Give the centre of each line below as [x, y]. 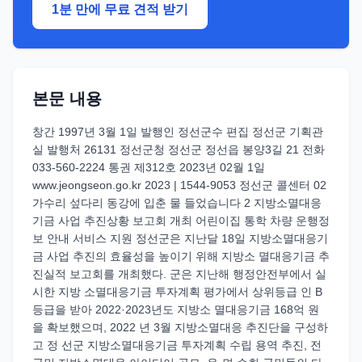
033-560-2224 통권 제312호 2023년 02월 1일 [149, 167]
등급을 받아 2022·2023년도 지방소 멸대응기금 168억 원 [176, 309]
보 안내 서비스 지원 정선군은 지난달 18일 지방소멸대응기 [180, 238]
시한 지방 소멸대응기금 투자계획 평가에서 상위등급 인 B [177, 292]
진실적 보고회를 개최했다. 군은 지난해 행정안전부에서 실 [179, 274]
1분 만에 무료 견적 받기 [120, 9]
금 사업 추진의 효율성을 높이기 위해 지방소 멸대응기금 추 [181, 256]
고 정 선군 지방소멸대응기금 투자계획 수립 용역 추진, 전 [177, 345]
